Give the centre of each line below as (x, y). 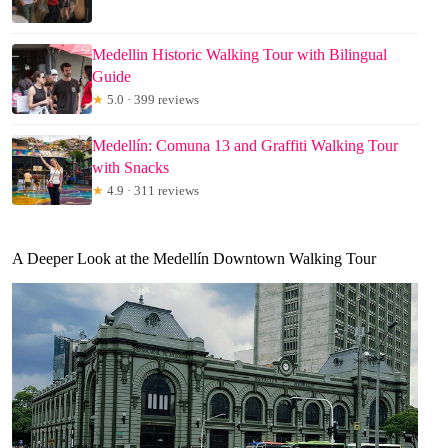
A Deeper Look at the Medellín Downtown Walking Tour (194, 259)
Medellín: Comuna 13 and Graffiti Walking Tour (245, 146)
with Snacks (130, 168)
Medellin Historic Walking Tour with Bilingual (239, 55)
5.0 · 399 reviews (151, 100)
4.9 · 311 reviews (151, 191)
